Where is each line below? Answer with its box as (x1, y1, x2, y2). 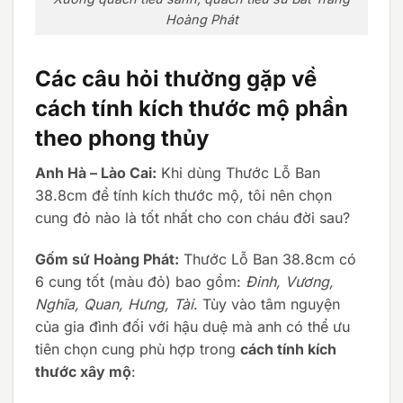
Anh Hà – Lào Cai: (35, 163, 157, 182)
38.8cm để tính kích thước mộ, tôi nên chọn (35, 185, 332, 204)
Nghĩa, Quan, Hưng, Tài (35, 294, 193, 313)
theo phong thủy (35, 124, 209, 151)
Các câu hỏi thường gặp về (35, 65, 317, 92)
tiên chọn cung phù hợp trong (35, 339, 240, 358)
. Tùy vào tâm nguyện (193, 294, 340, 313)
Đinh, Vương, (246, 272, 334, 291)
